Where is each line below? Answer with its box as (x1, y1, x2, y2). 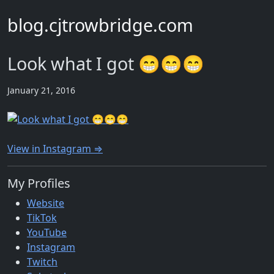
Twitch (27, 255, 57, 269)
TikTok (27, 211, 57, 225)
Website (27, 196, 64, 210)
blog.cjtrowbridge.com (7, 13, 193, 37)
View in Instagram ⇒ (7, 142, 103, 156)
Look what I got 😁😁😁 (7, 51, 204, 75)
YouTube (27, 226, 67, 240)
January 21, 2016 (7, 84, 75, 97)
